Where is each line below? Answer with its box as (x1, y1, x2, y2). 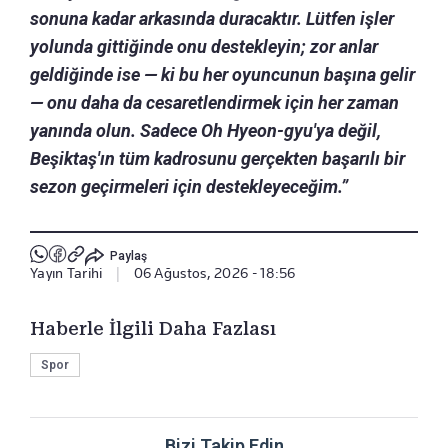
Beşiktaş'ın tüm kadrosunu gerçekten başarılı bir (30, 148, 405, 170)
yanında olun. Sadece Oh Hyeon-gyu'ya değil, (30, 120, 381, 142)
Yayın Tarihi (30, 265, 103, 282)
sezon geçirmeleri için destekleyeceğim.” (30, 176, 348, 198)
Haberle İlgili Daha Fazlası (30, 318, 276, 340)
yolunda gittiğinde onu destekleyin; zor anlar (30, 36, 378, 58)
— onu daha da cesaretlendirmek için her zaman (30, 92, 399, 114)
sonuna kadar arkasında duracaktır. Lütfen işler (30, 8, 394, 30)
